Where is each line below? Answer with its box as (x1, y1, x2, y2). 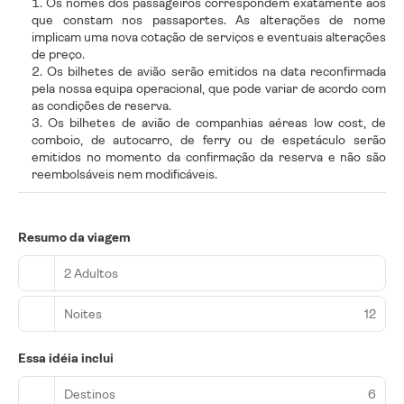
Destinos (64, 386, 115, 401)
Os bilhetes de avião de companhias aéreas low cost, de (48, 115, 387, 131)
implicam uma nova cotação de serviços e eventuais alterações (32, 30, 386, 45)
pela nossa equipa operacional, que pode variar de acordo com (32, 81, 386, 96)
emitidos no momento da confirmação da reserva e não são (32, 150, 386, 165)
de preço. (32, 47, 87, 62)
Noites (64, 306, 102, 321)
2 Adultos (64, 265, 118, 280)
